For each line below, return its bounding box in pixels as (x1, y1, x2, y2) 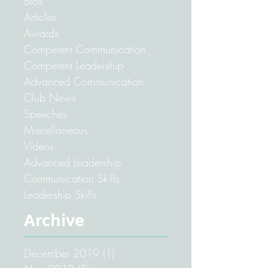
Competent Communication (24, 75, 146, 89)
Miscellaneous (24, 156, 88, 170)
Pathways (24, 10, 66, 25)
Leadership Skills (24, 220, 97, 234)
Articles (24, 42, 56, 57)
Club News (24, 123, 76, 138)
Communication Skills (24, 204, 120, 218)
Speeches (24, 139, 67, 154)
